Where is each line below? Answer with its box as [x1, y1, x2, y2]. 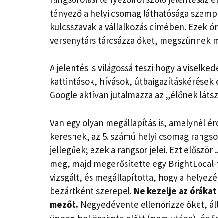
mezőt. [50, 198, 78, 210]
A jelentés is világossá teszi [50, 62, 155, 74]
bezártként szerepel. [50, 184, 134, 197]
